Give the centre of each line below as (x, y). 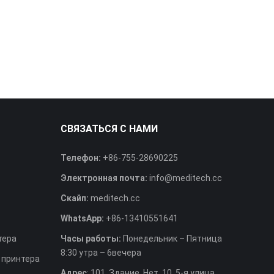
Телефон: (80, 158)
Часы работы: (91, 239)
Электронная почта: (104, 178)
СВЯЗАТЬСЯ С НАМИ (109, 129)
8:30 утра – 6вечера (101, 253)
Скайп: (74, 198)
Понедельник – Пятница (172, 239)
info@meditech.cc (185, 178)
